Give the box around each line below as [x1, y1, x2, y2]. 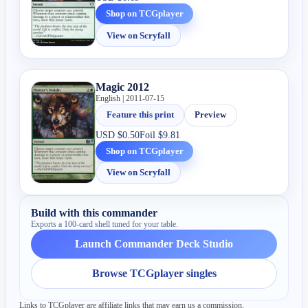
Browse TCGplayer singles [91, 267, 217, 280]
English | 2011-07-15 [96, 93, 165, 103]
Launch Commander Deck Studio [75, 238, 233, 250]
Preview [195, 109, 227, 120]
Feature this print [106, 109, 174, 120]
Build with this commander [31, 207, 158, 219]
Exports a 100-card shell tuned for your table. [31, 219, 179, 230]
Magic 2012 [96, 80, 150, 93]
